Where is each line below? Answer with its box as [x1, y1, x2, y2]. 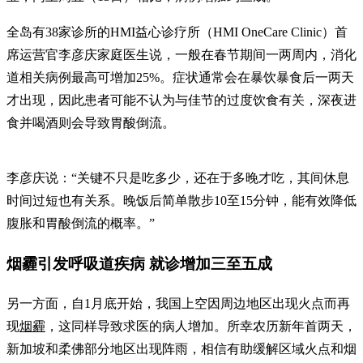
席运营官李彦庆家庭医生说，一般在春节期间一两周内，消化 [6, 48, 357, 62]
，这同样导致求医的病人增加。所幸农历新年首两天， [45, 318, 357, 333]
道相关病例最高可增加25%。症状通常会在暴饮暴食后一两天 [6, 70, 354, 85]
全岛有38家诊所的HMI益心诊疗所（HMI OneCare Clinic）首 [6, 25, 348, 40]
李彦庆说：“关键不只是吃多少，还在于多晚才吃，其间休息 [6, 171, 349, 186]
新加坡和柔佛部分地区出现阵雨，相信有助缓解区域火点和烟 [6, 341, 357, 356]
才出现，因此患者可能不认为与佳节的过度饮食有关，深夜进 [6, 93, 357, 108]
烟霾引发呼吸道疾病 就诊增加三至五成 [6, 254, 272, 272]
